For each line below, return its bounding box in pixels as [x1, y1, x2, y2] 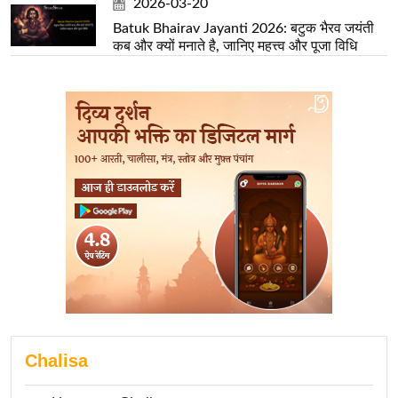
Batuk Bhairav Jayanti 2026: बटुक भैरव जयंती [112, 21, 374, 36]
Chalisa [25, 351, 88, 371]
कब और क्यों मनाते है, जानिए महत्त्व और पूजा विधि [112, 39, 357, 54]
